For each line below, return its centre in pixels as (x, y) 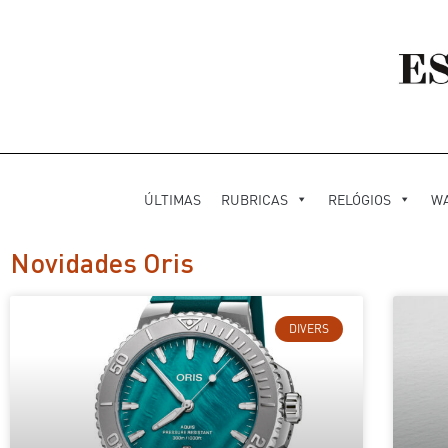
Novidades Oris (102, 261)
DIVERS (308, 328)
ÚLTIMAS (172, 198)
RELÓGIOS (359, 198)
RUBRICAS (254, 198)
